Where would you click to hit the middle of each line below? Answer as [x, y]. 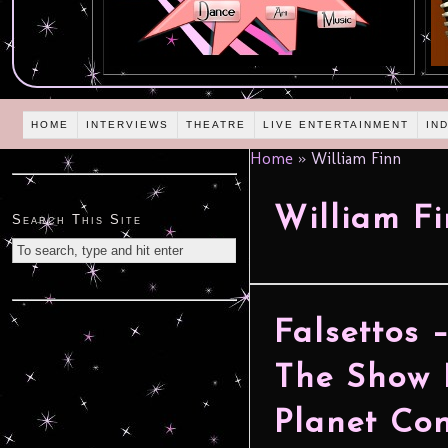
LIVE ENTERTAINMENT [336, 124]
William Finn [353, 159]
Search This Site [77, 220]
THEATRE [216, 124]
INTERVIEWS [128, 124]
